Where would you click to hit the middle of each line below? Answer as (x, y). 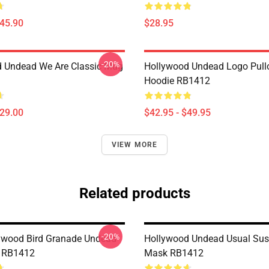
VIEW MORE (134, 145)
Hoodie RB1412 (177, 81)
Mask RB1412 (174, 253)
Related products (134, 193)
